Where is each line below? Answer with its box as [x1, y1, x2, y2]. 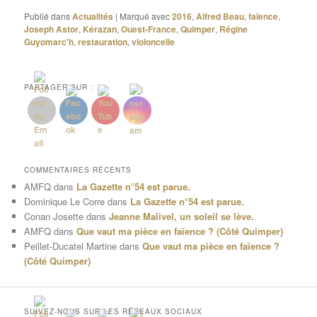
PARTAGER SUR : [24, 82, 94, 93]
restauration [78, 35, 128, 49]
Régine [219, 23, 248, 36]
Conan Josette [24, 209, 84, 223]
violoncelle [132, 35, 175, 49]
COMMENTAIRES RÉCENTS [24, 164, 132, 175]
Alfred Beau [196, 10, 245, 23]
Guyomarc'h [24, 35, 74, 49]
